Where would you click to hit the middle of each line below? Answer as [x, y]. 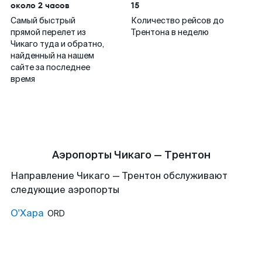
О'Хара [27, 213]
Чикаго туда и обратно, [57, 44]
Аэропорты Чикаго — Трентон [131, 155]
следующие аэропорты [65, 190]
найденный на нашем [52, 56]
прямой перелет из [48, 32]
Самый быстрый [43, 20]
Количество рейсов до [177, 20]
